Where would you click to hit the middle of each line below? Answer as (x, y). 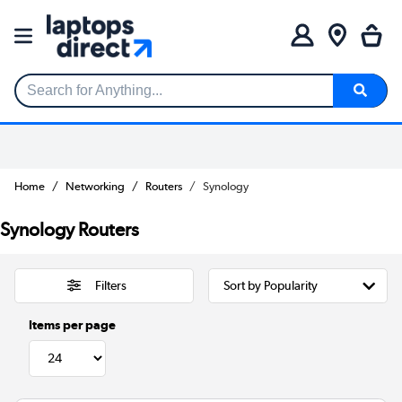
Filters (110, 286)
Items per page (72, 324)
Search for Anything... (83, 98)
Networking (95, 186)
